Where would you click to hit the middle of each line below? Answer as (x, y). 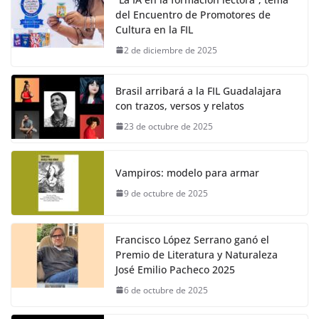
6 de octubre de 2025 (166, 290)
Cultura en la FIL (154, 29)
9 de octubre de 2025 (166, 193)
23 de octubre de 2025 (168, 126)
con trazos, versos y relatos (180, 105)
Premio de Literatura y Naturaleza (197, 254)
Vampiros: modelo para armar (187, 172)
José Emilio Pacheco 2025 (175, 269)
